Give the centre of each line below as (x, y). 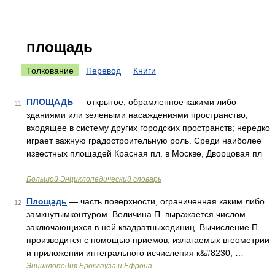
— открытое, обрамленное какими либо (155, 102)
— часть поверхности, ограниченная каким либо (166, 201)
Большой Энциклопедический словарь (94, 179)
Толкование (50, 71)
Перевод (103, 71)
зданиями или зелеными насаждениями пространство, (137, 115)
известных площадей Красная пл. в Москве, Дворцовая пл (144, 153)
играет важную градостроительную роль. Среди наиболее (144, 141)
